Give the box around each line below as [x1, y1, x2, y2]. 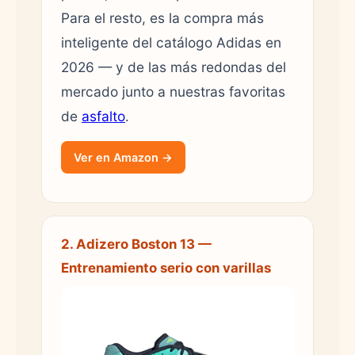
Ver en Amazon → [74, 150, 173, 164]
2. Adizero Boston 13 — [61, 235, 212, 252]
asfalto [82, 107, 125, 124]
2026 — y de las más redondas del [61, 58, 286, 75]
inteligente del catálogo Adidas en [61, 33, 281, 51]
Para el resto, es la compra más [61, 9, 264, 26]
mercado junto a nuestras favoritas [61, 82, 285, 100]
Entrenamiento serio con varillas [61, 259, 271, 276]
